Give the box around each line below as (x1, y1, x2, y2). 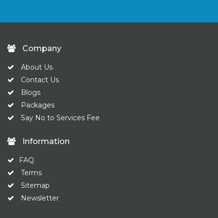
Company (20, 44, 61, 54)
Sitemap (21, 181, 50, 190)
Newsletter (21, 194, 59, 203)
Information (20, 137, 70, 146)
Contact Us (21, 75, 59, 85)
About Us (19, 63, 53, 72)
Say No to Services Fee (21, 113, 100, 123)
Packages (21, 101, 54, 110)
